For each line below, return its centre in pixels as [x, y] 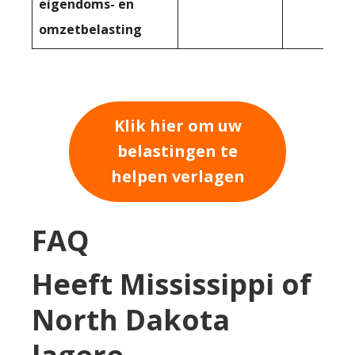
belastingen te [177, 151]
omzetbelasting [90, 29]
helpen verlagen [177, 177]
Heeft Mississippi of [172, 284]
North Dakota [131, 319]
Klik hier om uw [177, 126]
